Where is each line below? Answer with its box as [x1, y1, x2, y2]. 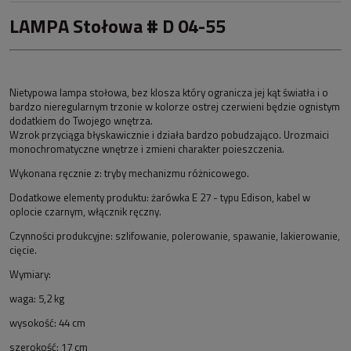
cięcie [9, 242, 34, 259]
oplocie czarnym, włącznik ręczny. [9, 204, 161, 220]
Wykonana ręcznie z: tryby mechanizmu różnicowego [9, 165, 247, 182]
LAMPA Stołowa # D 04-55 [9, 12, 226, 41]
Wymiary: [9, 266, 51, 283]
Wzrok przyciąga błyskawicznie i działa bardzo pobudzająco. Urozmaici [9, 127, 329, 143]
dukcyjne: [72, 228, 115, 244]
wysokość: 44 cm [9, 315, 85, 331]
